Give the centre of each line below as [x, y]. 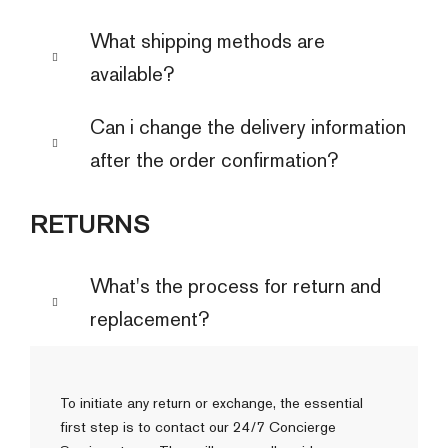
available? [132, 73]
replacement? [149, 318]
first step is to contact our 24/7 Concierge [198, 426]
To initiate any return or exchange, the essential [211, 402]
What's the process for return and [235, 285]
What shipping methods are [207, 40]
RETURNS [89, 223]
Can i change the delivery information [248, 126]
